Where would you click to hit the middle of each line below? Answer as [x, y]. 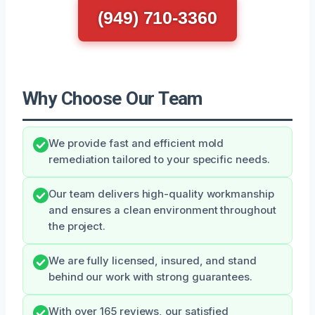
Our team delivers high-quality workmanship [161, 194]
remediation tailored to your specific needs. [159, 159]
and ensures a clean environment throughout [162, 210]
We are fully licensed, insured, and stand [153, 261]
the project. [77, 226]
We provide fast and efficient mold [136, 143]
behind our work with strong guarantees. [150, 277]
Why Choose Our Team [112, 98]
